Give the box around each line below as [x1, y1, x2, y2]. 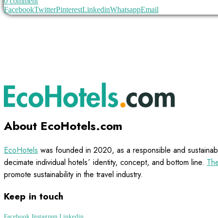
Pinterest [56, 5, 82, 14]
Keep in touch [4, 189, 63, 203]
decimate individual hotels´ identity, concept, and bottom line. [4, 156, 207, 168]
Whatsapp [110, 5, 141, 14]
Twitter [34, 5, 56, 14]
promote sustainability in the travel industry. [4, 168, 143, 180]
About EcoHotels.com [4, 117, 122, 134]
